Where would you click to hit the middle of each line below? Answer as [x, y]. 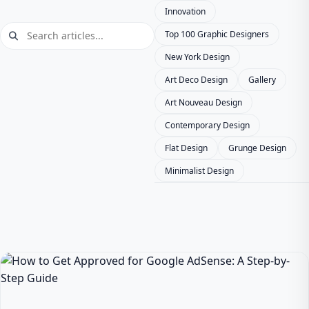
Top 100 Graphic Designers [217, 34]
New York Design [197, 57]
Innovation [185, 11]
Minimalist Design [199, 171]
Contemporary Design [207, 125]
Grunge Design [257, 148]
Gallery [262, 80]
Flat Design [186, 148]
